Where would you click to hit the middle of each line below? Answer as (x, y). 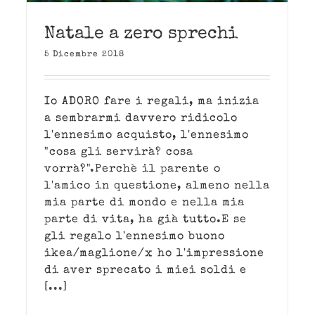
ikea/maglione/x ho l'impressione (154, 253)
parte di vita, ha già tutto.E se (146, 220)
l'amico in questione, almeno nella (157, 186)
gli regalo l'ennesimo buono (135, 237)
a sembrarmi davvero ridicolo (141, 118)
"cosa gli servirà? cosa (119, 152)
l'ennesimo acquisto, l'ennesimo (147, 135)
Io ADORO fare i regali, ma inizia (152, 102)
